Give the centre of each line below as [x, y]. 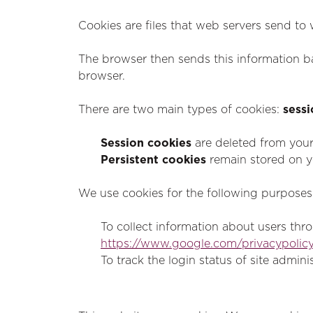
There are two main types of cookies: [181, 109]
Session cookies [146, 143]
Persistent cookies [153, 160]
